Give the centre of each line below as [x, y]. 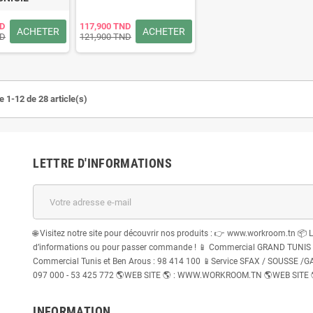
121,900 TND [105, 37]
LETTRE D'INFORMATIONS [102, 163]
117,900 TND [105, 26]
